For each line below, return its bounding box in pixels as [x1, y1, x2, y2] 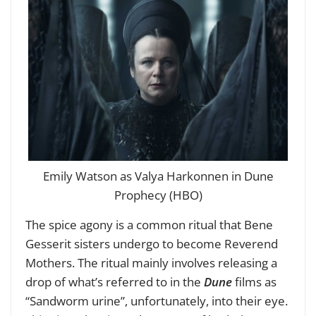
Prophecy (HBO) [114, 187, 202, 204]
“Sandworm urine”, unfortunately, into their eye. [25, 293, 288, 310]
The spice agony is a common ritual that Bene [25, 217, 273, 233]
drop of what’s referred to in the [25, 274, 204, 291]
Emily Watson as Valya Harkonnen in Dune [42, 168, 274, 185]
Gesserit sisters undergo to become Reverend [25, 236, 278, 253]
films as [232, 274, 276, 291]
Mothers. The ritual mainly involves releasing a [25, 255, 277, 272]
